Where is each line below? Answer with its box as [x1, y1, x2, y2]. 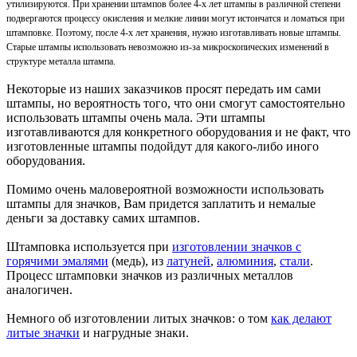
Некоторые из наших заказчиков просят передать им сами [6, 82, 321, 96]
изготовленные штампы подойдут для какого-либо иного [6, 139, 319, 154]
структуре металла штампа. [6, 56, 116, 68]
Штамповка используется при [6, 240, 172, 254]
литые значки [6, 326, 80, 340]
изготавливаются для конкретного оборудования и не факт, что [6, 125, 351, 139]
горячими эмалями [6, 254, 108, 269]
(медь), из [108, 254, 167, 269]
